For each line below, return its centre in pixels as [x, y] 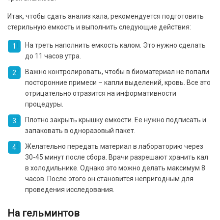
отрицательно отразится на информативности [101, 93]
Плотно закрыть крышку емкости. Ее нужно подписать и [116, 120]
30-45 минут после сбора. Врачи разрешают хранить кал [117, 157]
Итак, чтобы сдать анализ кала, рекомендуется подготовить [106, 16]
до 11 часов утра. [53, 56]
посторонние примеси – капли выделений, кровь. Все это [118, 82]
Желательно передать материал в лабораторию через [114, 146]
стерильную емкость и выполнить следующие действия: [99, 27]
